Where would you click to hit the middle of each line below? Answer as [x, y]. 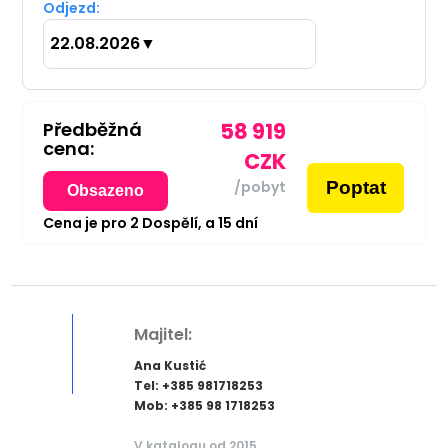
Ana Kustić [169, 366]
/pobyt [259, 187]
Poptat [355, 187]
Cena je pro [86, 222]
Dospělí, [170, 222]
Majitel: [162, 335]
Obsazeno [105, 190]
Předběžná [92, 130]
